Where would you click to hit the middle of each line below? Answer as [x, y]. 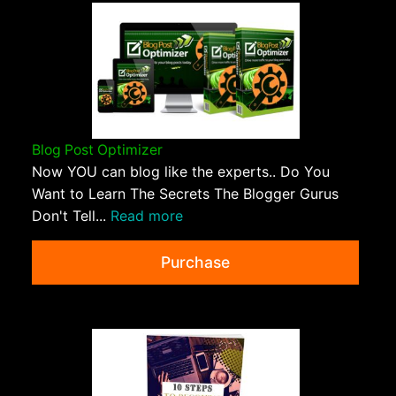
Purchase [195, 263]
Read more [147, 216]
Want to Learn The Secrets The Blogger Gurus [185, 194]
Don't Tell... [71, 216]
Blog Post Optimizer [97, 150]
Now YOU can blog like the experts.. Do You [181, 172]
